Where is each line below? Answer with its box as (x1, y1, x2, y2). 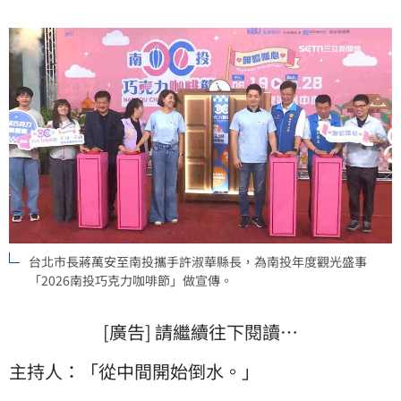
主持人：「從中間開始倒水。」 (9, 357, 260, 384)
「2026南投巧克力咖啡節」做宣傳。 (29, 270, 233, 289)
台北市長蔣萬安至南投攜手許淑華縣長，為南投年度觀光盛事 (29, 252, 367, 270)
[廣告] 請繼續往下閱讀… (103, 318, 298, 345)
